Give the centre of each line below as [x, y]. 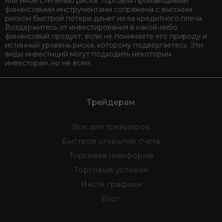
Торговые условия [111, 170]
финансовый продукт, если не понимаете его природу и [106, 36]
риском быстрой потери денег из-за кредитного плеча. [104, 19]
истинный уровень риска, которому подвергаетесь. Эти [104, 45]
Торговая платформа [111, 156]
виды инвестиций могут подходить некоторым [88, 54]
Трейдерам [111, 103]
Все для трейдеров [111, 127]
